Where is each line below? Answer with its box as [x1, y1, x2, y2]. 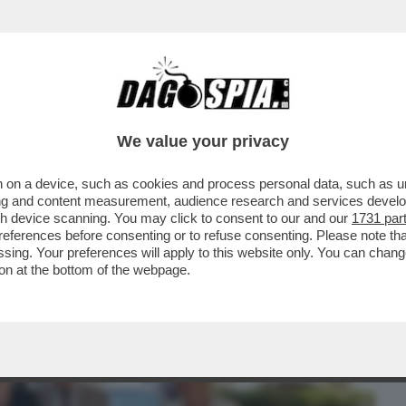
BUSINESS [13, 104, 82, 126]
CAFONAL [106, 104, 170, 126]
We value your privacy [117, 132, 289, 150]
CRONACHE [195, 104, 270, 126]
